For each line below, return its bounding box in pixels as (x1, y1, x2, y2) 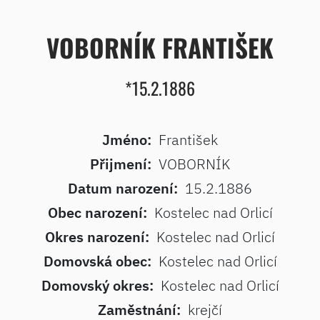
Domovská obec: (43, 251, 151, 271)
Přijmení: (90, 154, 151, 174)
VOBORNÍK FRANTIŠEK (46, 29, 274, 66)
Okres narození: (45, 227, 149, 246)
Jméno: (102, 130, 151, 149)
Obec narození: (47, 203, 147, 222)
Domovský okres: (41, 276, 154, 295)
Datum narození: (68, 179, 178, 198)
